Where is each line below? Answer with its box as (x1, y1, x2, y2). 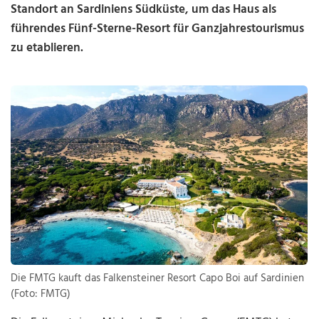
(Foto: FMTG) (11, 286, 71, 303)
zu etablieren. (11, 38, 84, 58)
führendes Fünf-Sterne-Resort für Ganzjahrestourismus (11, 19, 305, 38)
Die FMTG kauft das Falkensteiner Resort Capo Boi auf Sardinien (11, 270, 305, 288)
